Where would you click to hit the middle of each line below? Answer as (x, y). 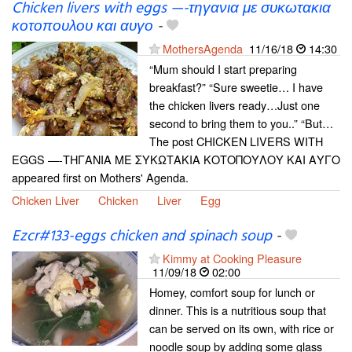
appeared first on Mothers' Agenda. (100, 177)
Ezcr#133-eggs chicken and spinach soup (142, 236)
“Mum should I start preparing (223, 68)
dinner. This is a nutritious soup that (238, 310)
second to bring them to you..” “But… (241, 123)
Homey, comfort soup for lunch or (232, 292)
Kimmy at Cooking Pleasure (232, 258)
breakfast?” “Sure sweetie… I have (236, 86)
